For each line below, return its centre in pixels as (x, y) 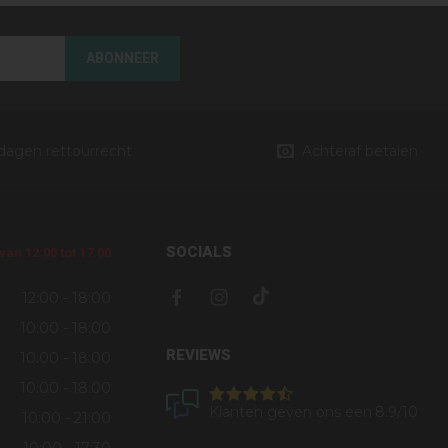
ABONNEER (122, 58)
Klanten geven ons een (290, 412)
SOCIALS (198, 252)
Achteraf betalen (359, 151)
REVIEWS (198, 355)
